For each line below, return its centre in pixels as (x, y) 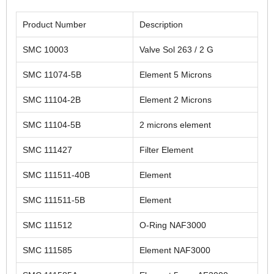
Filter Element (166, 150)
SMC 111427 (47, 150)
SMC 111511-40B (56, 175)
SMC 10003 (46, 49)
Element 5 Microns (176, 74)
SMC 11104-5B (52, 124)
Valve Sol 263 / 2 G (176, 49)
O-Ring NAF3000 (173, 225)
